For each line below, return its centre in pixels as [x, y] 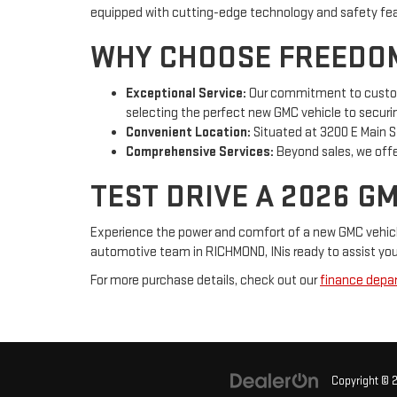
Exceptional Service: [186, 93]
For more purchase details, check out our [205, 280]
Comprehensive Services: [200, 152]
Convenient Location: [188, 132]
